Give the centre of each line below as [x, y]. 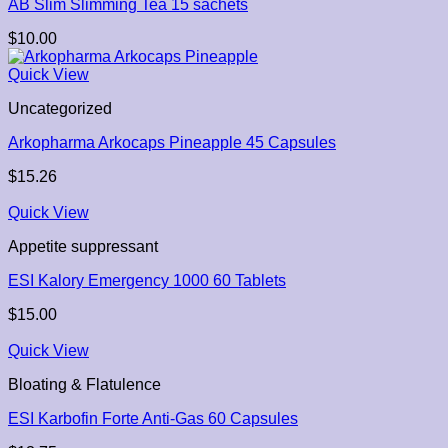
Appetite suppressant [83, 247]
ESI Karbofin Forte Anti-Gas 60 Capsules [153, 419]
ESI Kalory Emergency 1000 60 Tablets [147, 281]
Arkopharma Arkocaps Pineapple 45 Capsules [172, 143]
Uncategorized [60, 109]
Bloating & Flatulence [84, 385]
